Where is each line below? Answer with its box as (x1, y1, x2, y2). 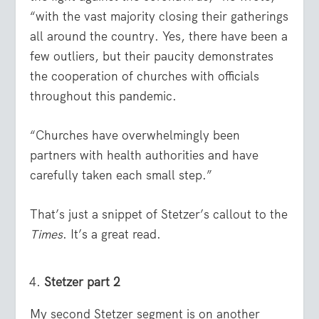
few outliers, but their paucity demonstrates (30, 48, 274, 64)
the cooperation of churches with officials (30, 68, 260, 84)
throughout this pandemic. (30, 88, 177, 104)
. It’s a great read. (63, 226, 162, 243)
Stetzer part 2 (43, 274, 120, 291)
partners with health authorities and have (30, 147, 259, 164)
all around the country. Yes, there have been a (30, 28, 288, 44)
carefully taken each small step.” (30, 167, 213, 184)
